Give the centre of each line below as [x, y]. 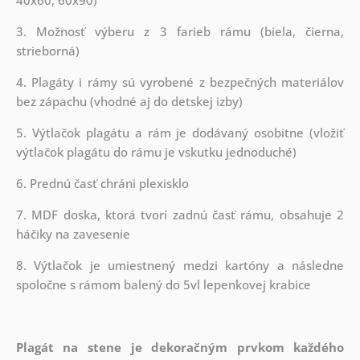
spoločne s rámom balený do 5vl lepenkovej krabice [165, 284]
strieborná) [47, 50]
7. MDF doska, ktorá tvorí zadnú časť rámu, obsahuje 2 [180, 214]
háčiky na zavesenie [73, 233]
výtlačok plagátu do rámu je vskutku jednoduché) [156, 151]
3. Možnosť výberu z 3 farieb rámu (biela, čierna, [180, 31]
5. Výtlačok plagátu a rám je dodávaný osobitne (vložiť [180, 132]
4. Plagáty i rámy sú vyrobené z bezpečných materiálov [180, 82]
